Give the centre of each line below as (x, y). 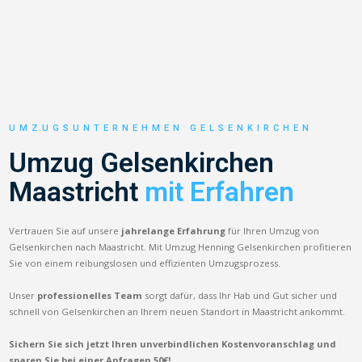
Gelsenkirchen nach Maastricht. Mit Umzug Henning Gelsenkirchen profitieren (181, 246)
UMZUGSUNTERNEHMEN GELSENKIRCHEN (161, 128)
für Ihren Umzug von (273, 230)
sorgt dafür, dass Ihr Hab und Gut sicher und (240, 295)
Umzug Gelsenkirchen (142, 162)
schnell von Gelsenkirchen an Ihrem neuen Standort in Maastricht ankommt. (177, 311)
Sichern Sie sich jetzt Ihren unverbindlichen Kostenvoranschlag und (173, 343)
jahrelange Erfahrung (174, 230)
